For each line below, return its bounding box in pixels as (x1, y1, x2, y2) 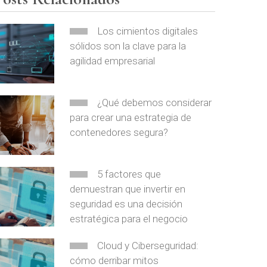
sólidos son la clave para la (70, 40, 187, 52)
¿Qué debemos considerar (97, 97, 212, 108)
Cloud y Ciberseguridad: (97, 240, 199, 252)
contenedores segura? (70, 126, 169, 138)
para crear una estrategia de (70, 111, 192, 123)
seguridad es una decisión (70, 198, 183, 210)
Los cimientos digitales (97, 25, 198, 37)
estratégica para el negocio (70, 213, 188, 225)
